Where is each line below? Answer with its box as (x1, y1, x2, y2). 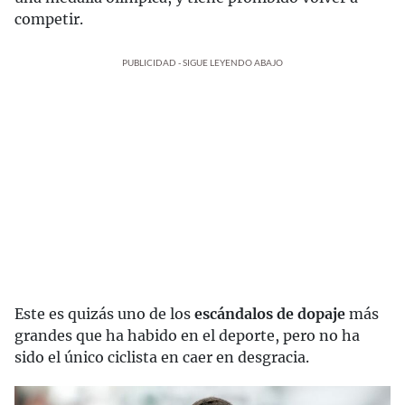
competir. (14, 9, 83, 28)
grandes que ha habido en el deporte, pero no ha (14, 325, 360, 344)
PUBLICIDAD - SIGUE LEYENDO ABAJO (122, 56, 283, 68)
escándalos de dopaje (194, 304, 345, 323)
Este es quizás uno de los (14, 304, 194, 323)
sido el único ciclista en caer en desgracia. (14, 347, 309, 366)
